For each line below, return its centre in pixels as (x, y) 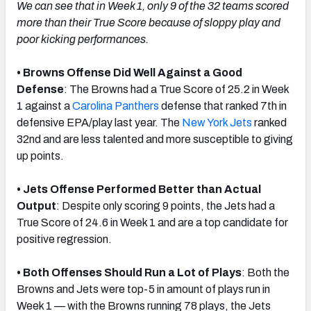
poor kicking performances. (83, 39)
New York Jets (217, 122)
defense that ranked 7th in (223, 106)
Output (36, 205)
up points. (40, 155)
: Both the (266, 272)
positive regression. (64, 239)
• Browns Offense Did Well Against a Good (129, 72)
